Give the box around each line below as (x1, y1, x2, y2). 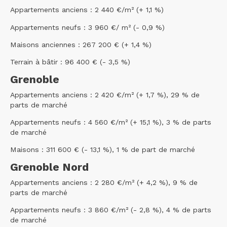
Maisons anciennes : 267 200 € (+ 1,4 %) (10, 40, 154, 49)
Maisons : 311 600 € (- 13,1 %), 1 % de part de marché (10, 145, 198, 154)
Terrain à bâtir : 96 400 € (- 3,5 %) (10, 57, 133, 66)
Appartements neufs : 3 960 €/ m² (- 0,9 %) (10, 23, 167, 31)
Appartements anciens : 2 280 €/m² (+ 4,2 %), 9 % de (10, 178, 198, 187)
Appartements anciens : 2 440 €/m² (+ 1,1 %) (10, 6, 166, 14)
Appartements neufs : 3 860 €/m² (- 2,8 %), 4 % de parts (10, 206, 211, 214)
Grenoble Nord (10, 161, 92, 174)
